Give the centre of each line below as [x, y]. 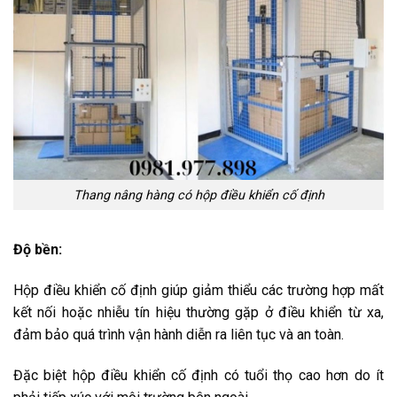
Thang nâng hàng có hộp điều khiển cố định [198, 195]
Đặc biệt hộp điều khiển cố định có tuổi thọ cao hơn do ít [198, 375]
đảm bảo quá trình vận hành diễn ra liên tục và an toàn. [180, 334]
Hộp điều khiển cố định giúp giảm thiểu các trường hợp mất [198, 290]
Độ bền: [38, 250]
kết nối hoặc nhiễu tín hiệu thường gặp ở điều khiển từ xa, [198, 312]
